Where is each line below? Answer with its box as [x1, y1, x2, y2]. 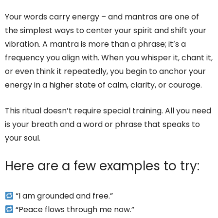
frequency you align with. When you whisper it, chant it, [5, 52, 213, 64]
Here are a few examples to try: [5, 157, 200, 175]
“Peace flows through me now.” [14, 204, 135, 216]
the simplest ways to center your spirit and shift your [5, 25, 206, 36]
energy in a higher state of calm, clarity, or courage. [5, 79, 202, 91]
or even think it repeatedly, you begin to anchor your [5, 66, 206, 77]
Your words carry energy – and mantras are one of [5, 11, 199, 23]
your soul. [5, 132, 40, 144]
